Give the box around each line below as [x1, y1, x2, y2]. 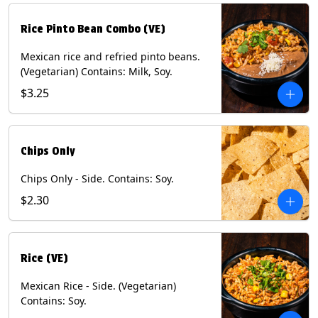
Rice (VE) [21, 251, 68, 265]
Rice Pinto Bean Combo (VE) [21, 22, 165, 36]
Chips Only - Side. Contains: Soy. [21, 172, 174, 186]
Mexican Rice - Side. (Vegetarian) [21, 279, 176, 293]
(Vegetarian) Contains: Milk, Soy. [21, 65, 172, 79]
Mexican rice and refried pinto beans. [21, 50, 200, 64]
